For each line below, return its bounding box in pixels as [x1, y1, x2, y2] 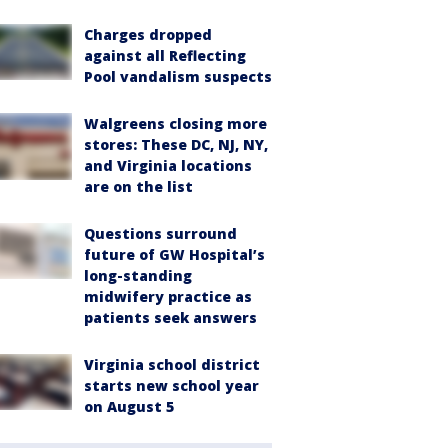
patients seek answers [84, 308, 257, 327]
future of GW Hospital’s [84, 245, 265, 264]
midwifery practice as [84, 287, 252, 306]
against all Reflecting [84, 46, 246, 65]
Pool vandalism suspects [84, 67, 272, 86]
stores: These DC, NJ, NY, [84, 135, 268, 154]
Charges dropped [84, 25, 212, 44]
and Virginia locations [84, 156, 252, 175]
